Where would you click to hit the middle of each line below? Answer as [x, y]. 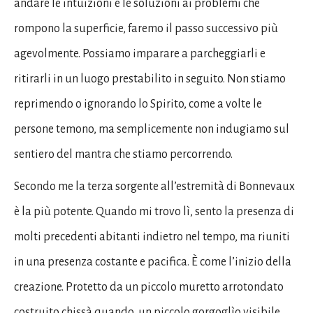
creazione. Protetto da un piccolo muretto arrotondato [149, 287]
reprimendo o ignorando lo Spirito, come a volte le [138, 104]
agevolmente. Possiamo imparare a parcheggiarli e [140, 54]
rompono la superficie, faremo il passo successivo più [146, 29]
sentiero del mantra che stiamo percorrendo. [123, 154]
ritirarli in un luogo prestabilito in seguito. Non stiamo [150, 79]
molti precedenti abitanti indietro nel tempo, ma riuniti [152, 237]
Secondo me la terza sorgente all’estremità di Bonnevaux [154, 187]
